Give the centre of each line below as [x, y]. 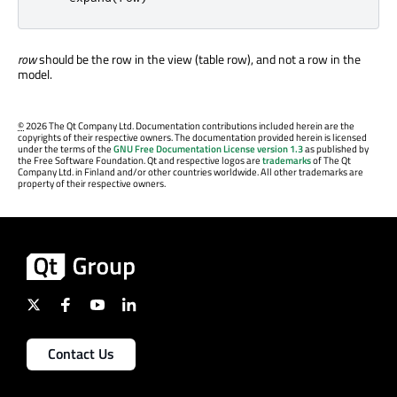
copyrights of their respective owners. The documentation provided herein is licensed [192, 137]
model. [35, 74]
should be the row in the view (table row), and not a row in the [198, 59]
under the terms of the [66, 149]
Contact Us [81, 354]
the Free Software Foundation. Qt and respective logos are [140, 160]
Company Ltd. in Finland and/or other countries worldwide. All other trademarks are [191, 172]
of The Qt [331, 160]
